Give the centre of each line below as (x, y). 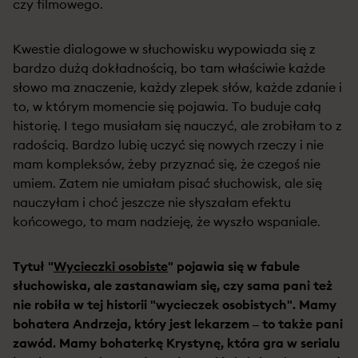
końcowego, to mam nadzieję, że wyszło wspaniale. (167, 221)
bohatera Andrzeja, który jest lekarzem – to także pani (178, 324)
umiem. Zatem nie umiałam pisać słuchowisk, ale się (167, 183)
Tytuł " (33, 266)
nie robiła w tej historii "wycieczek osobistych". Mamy (175, 304)
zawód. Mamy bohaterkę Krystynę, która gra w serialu (176, 343)
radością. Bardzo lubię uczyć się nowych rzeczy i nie (168, 145)
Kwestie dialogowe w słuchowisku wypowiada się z (164, 49)
